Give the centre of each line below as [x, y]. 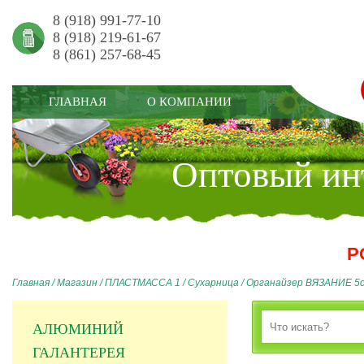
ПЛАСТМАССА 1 [143, 283]
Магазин [77, 283]
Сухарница [213, 283]
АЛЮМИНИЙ [78, 329]
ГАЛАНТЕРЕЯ [79, 353]
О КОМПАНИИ [189, 102]
